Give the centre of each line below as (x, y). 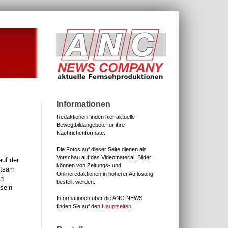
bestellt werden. (76, 182)
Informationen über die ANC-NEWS (99, 198)
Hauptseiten (117, 206)
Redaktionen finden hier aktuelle (96, 117)
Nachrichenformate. (81, 133)
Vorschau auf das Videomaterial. (96, 157)
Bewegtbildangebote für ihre (91, 125)
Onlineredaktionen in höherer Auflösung (105, 174)
